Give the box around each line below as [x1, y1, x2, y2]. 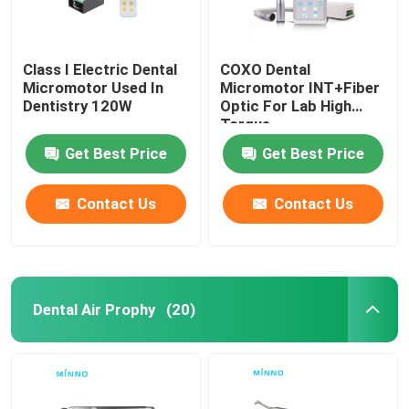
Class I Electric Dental [23, 59, 178, 79]
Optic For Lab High [220, 96, 352, 115]
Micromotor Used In [23, 78, 164, 97]
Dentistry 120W [23, 96, 133, 115]
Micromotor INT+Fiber [220, 78, 381, 97]
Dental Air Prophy [32, 299, 155, 319]
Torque [220, 114, 271, 133]
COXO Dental [220, 59, 311, 79]
